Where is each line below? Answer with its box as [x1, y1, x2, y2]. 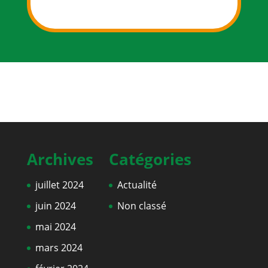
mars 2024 [35, 241, 83, 255]
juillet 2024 [35, 178, 84, 192]
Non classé [117, 199, 166, 213]
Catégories [108, 148, 191, 170]
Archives [26, 148, 93, 170]
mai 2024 [35, 220, 76, 234]
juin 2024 [35, 199, 76, 213]
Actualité [117, 178, 157, 192]
